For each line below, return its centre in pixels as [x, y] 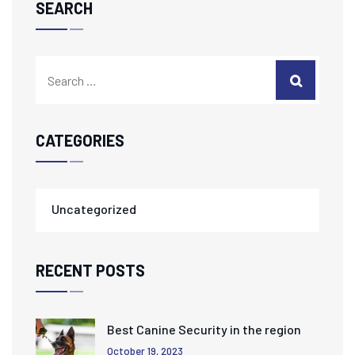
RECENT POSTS [90, 271]
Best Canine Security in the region [204, 330]
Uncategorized [94, 209]
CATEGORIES [80, 141]
